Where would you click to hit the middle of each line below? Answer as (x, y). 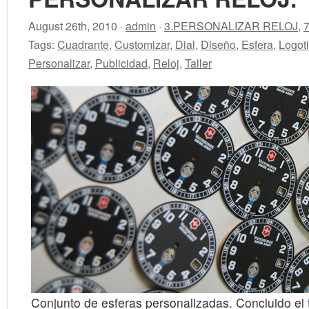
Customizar (142, 44)
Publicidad (121, 63)
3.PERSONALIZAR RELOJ (231, 26)
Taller (198, 63)
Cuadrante (83, 44)
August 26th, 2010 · (77, 26)
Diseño (218, 44)
